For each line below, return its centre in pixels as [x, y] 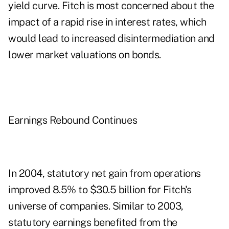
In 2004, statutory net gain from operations [105, 174]
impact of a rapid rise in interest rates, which [107, 22]
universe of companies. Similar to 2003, [96, 206]
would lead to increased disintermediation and [111, 39]
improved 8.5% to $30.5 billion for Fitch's [100, 190]
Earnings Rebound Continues [73, 120]
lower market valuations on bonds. [85, 55]
